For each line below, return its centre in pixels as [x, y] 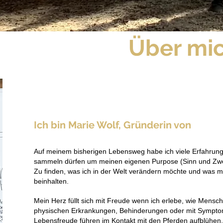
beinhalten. [51, 181]
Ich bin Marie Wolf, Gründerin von [114, 125]
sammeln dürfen [60, 161]
